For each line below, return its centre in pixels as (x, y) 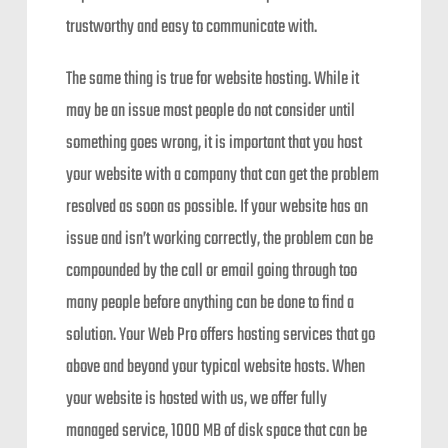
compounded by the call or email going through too (212, 271)
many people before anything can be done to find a (210, 303)
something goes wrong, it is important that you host (214, 143)
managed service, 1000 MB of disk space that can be (217, 431)
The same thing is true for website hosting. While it (213, 79)
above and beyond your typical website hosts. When (216, 367)
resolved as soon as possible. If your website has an (217, 207)
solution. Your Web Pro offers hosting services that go (221, 335)
